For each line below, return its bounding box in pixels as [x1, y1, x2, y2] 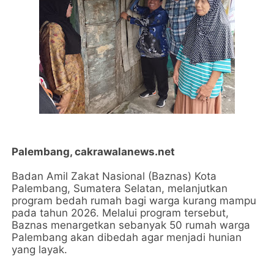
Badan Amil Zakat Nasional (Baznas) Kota [12, 170, 217, 182]
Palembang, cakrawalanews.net [12, 146, 178, 158]
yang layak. [12, 243, 68, 256]
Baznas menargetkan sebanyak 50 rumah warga [12, 219, 251, 231]
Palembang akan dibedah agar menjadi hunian [12, 231, 242, 243]
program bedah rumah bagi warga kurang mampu [12, 194, 257, 207]
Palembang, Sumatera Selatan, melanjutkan [12, 182, 228, 194]
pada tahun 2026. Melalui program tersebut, [12, 207, 229, 219]
